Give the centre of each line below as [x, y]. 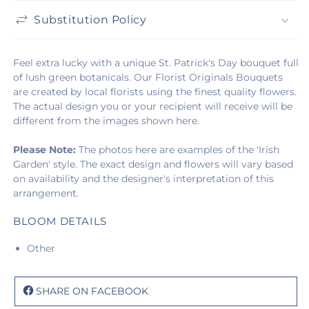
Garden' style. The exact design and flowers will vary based [153, 164]
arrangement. [46, 193]
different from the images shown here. [106, 121]
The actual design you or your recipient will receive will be [153, 106]
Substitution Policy [90, 19]
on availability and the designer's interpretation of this [143, 179]
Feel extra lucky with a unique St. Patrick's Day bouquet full [156, 63]
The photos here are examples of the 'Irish [178, 150]
